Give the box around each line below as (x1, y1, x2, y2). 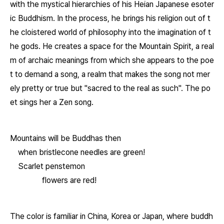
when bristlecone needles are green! (18, 147, 145, 157)
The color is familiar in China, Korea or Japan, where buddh (10, 211, 213, 221)
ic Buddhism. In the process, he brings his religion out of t (10, 13, 210, 23)
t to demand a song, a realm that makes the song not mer (10, 69, 210, 79)
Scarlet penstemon (18, 161, 85, 171)
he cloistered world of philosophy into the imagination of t (10, 27, 211, 37)
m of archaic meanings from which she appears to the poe (10, 55, 214, 65)
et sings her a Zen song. (10, 97, 93, 107)
